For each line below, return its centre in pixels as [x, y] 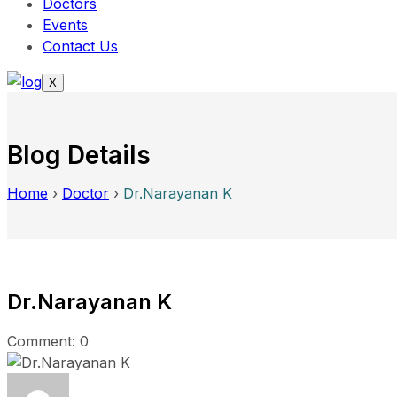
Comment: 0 [48, 342]
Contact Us [80, 46]
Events [65, 25]
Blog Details [79, 155]
